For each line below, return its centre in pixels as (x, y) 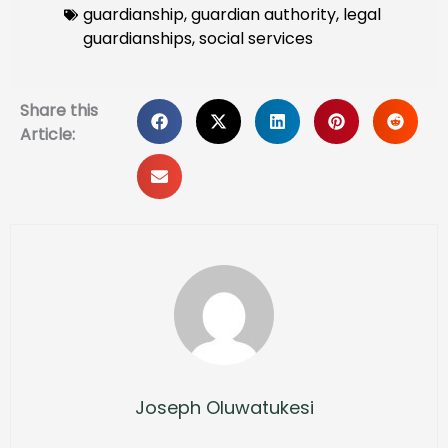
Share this (59, 110)
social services (256, 38)
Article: (47, 134)
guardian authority (263, 14)
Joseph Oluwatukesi (224, 407)
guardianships (137, 38)
